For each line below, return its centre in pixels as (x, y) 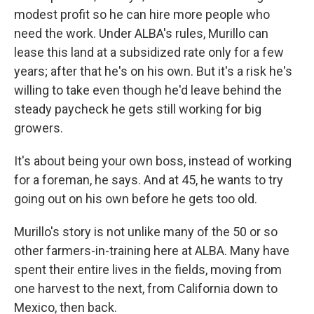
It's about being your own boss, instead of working (153, 161)
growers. (39, 128)
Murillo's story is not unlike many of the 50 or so (146, 232)
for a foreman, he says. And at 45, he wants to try (149, 180)
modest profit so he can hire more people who (142, 14)
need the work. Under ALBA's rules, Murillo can (141, 33)
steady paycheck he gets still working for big (138, 109)
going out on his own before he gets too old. (136, 199)
